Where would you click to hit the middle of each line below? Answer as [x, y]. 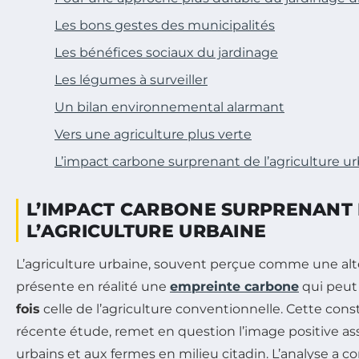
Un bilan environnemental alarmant [169, 107]
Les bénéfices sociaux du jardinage [166, 52]
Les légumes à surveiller [131, 79]
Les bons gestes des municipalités [165, 25]
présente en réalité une [93, 286]
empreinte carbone [234, 286]
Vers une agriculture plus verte [153, 134]
